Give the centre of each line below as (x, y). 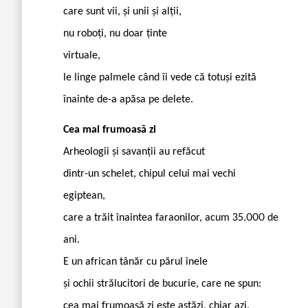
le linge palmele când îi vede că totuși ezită (160, 77)
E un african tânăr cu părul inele (135, 262)
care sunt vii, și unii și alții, (122, 11)
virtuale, (82, 55)
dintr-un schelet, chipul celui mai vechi (150, 174)
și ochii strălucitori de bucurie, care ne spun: (162, 284)
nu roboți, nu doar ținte (115, 33)
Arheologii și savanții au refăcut (134, 152)
